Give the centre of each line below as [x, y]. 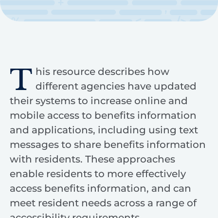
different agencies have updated [116, 86]
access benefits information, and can [100, 188]
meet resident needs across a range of [103, 203]
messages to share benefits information [108, 144]
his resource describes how [102, 71]
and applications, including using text [104, 130]
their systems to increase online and [99, 100]
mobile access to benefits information [103, 115]
